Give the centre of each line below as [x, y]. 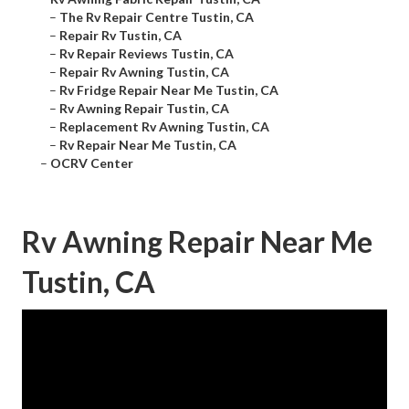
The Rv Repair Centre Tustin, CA [157, 17]
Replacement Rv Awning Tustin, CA [164, 127]
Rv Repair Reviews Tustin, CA [147, 54]
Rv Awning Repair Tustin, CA [144, 109]
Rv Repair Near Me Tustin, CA [148, 145]
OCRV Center [92, 163]
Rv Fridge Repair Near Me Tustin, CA [169, 90]
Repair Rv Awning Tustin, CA [144, 72]
